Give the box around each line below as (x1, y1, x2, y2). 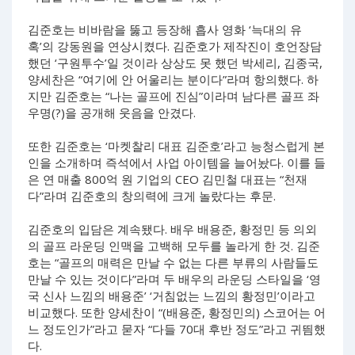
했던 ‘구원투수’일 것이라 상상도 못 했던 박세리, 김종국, (28, 55, 323, 71)
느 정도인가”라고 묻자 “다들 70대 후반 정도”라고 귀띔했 (28, 321, 326, 337)
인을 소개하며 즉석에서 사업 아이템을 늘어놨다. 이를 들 (28, 155, 326, 170)
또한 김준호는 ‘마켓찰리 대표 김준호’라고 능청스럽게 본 (28, 138, 325, 154)
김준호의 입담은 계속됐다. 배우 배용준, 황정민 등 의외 (28, 221, 317, 237)
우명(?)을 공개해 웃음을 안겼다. (28, 105, 196, 120)
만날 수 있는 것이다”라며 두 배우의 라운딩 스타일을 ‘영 (28, 271, 321, 287)
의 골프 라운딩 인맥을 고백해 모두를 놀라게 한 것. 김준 (28, 238, 320, 254)
